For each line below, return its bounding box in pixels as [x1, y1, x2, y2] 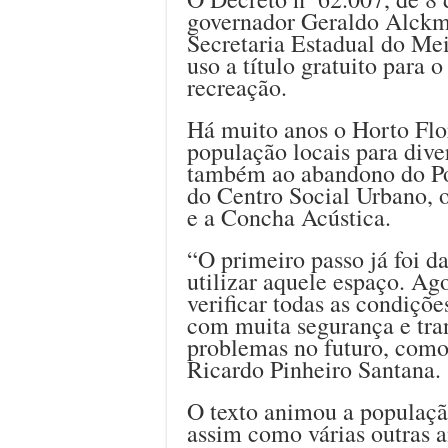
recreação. [187, 70, 287, 103]
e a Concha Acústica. [187, 200, 391, 233]
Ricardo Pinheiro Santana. [187, 352, 441, 385]
